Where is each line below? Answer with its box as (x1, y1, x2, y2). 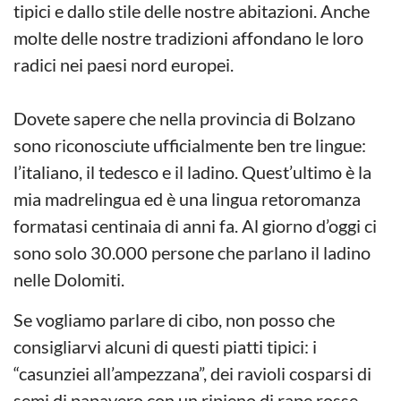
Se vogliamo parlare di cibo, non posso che (13, 308, 335, 330)
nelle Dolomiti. (13, 269, 128, 291)
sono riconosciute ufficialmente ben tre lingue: (13, 134, 366, 157)
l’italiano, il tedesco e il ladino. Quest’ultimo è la (13, 161, 371, 183)
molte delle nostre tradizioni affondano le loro (13, 27, 363, 49)
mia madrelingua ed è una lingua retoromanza (13, 188, 361, 210)
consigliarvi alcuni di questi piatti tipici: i (13, 335, 317, 357)
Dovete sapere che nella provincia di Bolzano (13, 107, 355, 130)
